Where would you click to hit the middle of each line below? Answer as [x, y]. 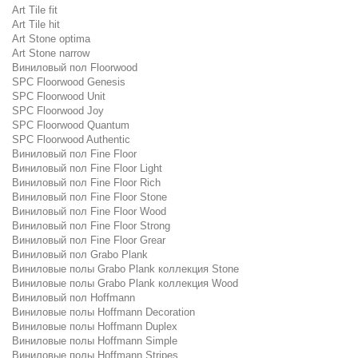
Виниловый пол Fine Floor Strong [91, 226]
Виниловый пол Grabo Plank [80, 255]
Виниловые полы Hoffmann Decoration [103, 312]
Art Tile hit [36, 24]
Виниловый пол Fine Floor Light [87, 168]
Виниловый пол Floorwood [75, 68]
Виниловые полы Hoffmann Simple [95, 341]
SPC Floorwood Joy [58, 111]
